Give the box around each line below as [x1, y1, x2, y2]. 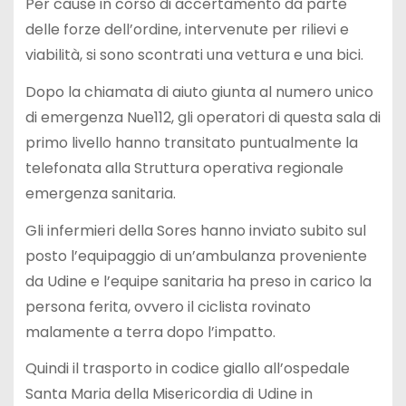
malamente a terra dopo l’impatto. [24, 321, 275, 343]
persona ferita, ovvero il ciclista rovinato [24, 295, 311, 317]
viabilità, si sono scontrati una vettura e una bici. [24, 44, 363, 66]
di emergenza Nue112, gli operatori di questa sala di [24, 106, 381, 128]
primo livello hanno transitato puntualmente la [24, 131, 358, 153]
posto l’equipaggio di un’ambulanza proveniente [24, 245, 367, 266]
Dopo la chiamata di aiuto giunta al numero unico [24, 81, 373, 102]
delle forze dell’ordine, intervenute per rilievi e [24, 19, 349, 41]
